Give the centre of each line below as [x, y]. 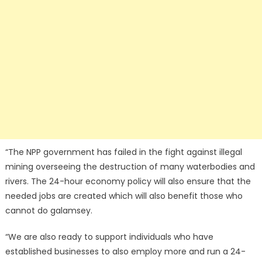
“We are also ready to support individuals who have [109, 237]
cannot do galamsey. [49, 211]
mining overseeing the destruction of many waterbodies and [130, 167]
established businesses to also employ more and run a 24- [125, 252]
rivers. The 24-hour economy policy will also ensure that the [128, 182]
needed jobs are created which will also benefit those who [124, 196]
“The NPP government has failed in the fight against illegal [123, 152]
